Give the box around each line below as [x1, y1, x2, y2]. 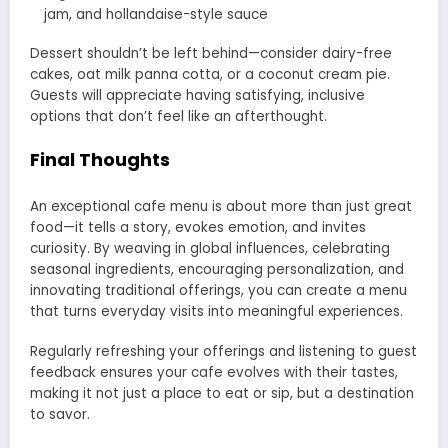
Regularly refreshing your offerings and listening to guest [30, 341, 417, 361]
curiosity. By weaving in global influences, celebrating [30, 238, 390, 258]
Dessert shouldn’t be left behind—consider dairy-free [30, 43, 392, 63]
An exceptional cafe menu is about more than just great [30, 196, 412, 216]
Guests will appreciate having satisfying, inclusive [30, 85, 365, 105]
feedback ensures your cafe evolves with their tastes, [30, 362, 398, 382]
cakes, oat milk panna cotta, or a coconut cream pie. [30, 64, 390, 84]
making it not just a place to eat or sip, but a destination [30, 383, 414, 403]
